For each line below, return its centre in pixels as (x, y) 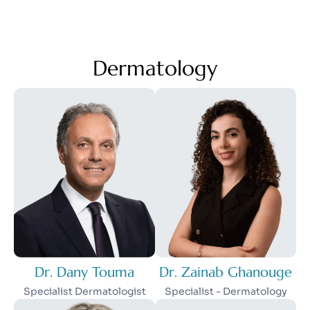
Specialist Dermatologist (84, 292)
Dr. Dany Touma (84, 273)
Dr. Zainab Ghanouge (226, 273)
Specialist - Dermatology (226, 292)
